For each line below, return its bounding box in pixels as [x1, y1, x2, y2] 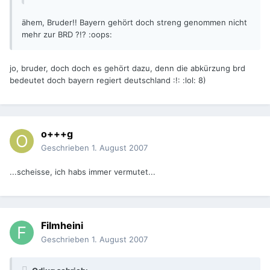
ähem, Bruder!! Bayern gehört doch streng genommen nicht [22, 17, 247, 28]
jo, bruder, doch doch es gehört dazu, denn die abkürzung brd [10, 63, 245, 74]
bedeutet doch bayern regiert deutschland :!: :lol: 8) [10, 75, 206, 86]
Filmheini [41, 219, 83, 232]
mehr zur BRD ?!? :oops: [22, 30, 112, 40]
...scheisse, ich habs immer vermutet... [10, 167, 155, 177]
